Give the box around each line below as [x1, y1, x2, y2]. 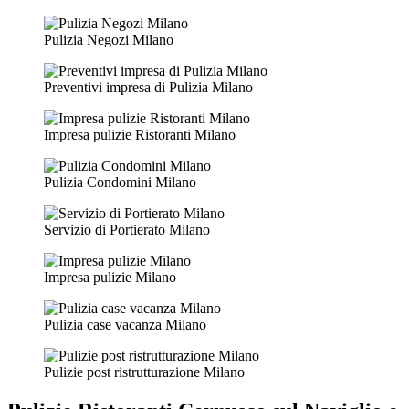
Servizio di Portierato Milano [44, 221, 210, 237]
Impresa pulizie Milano [44, 268, 176, 285]
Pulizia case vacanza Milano [44, 316, 206, 332]
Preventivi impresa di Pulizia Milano [44, 79, 253, 95]
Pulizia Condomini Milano [44, 173, 196, 190]
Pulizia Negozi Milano [44, 31, 173, 47]
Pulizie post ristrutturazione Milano [44, 363, 245, 380]
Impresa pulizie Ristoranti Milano [44, 126, 236, 142]
